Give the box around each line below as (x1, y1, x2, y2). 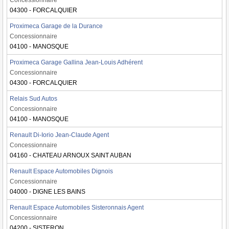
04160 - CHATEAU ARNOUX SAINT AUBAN (10, 152, 131, 159)
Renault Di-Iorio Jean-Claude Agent (10, 131, 109, 139)
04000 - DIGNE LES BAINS (10, 188, 85, 195)
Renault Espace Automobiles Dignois (10, 168, 113, 175)
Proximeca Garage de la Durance (10, 22, 103, 30)
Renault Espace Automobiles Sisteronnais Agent (10, 204, 144, 211)
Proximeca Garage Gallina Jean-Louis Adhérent (10, 59, 143, 66)
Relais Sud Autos (10, 95, 57, 102)
